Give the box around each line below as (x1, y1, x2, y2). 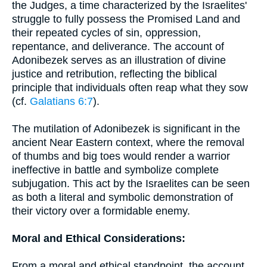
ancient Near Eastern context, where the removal (12, 136, 244, 148)
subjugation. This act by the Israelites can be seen (12, 178, 250, 190)
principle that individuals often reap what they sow (12, 82, 248, 94)
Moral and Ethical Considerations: (12, 232, 185, 244)
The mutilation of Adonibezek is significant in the (12, 123, 240, 135)
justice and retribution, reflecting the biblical (12, 68, 217, 80)
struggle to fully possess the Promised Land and (12, 13, 240, 25)
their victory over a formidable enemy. (12, 205, 190, 217)
